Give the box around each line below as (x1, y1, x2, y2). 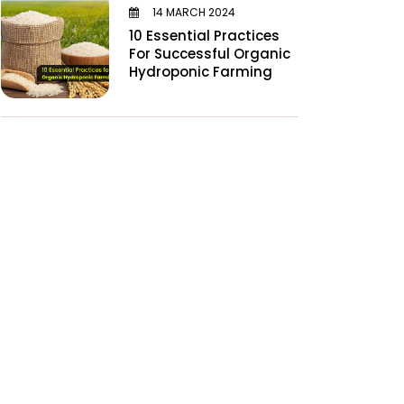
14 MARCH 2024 (150, 4, 235, 20)
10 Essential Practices (129, 25, 280, 45)
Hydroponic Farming (129, 61, 272, 81)
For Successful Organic (129, 43, 290, 63)
